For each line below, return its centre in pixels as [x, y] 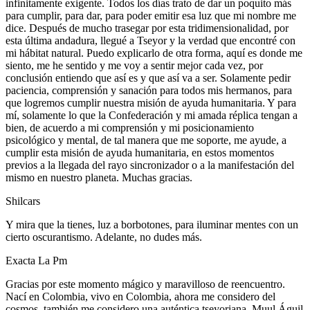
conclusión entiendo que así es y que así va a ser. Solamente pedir [148, 77]
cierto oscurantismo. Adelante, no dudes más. [104, 237]
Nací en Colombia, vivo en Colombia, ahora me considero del [140, 296]
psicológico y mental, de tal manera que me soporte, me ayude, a [146, 140]
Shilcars [23, 201]
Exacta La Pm [36, 260]
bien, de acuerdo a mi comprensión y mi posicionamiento [130, 127]
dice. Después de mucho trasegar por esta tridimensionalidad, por [147, 28]
